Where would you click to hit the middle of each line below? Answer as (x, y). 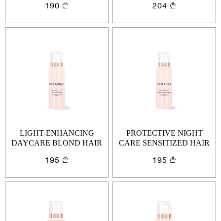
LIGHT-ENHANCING (57, 133)
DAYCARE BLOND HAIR (57, 143)
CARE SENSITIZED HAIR (164, 143)
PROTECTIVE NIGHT (164, 133)
